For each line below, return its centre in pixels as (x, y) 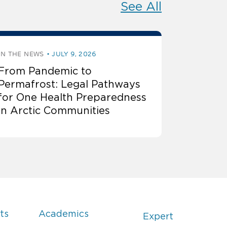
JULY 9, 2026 (74, 54)
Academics (64, 214)
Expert (158, 217)
